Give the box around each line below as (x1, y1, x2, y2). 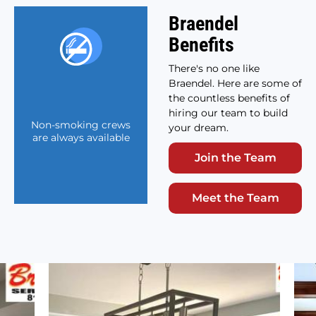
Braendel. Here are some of (169, 77, 302, 90)
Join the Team (194, 151, 276, 165)
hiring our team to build (169, 107, 288, 120)
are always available (32, 131, 130, 145)
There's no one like (169, 62, 260, 75)
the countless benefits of (169, 92, 290, 105)
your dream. (169, 121, 229, 135)
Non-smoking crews (31, 119, 130, 132)
